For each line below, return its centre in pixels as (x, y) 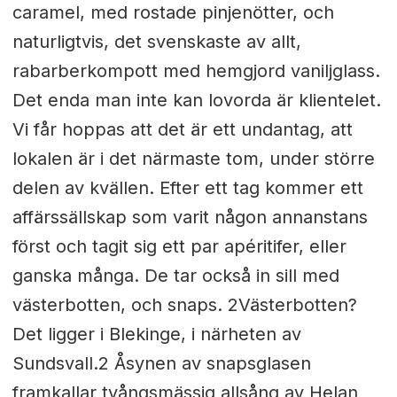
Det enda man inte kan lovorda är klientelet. (196, 100)
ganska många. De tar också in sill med (175, 275)
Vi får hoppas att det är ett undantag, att (182, 129)
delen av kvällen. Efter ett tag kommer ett (187, 187)
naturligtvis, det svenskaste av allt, (156, 41)
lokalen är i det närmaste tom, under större (193, 158)
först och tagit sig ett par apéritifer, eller (179, 246)
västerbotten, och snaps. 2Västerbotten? (184, 304)
